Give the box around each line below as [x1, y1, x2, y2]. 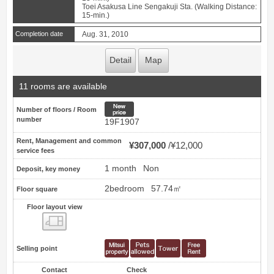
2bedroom [105, 183, 144, 193]
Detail [109, 56, 131, 65]
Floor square [17, 185, 57, 193]
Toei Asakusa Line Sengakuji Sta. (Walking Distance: [82, 2, 257, 12]
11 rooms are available [19, 82, 107, 92]
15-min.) [82, 11, 109, 20]
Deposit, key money [17, 165, 80, 172]
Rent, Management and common [17, 136, 122, 144]
